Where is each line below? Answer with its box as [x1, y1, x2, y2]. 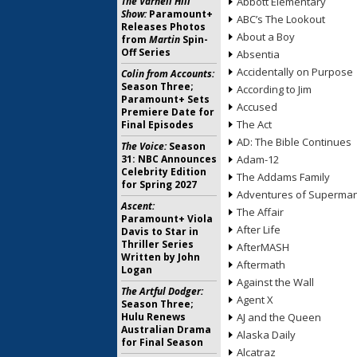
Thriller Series [121, 237, 194, 251]
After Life [237, 222, 280, 237]
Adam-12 [237, 152, 279, 167]
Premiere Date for [121, 105, 214, 119]
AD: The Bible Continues [237, 135, 351, 149]
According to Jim [237, 82, 312, 96]
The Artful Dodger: [121, 284, 203, 298]
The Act [237, 117, 272, 131]
